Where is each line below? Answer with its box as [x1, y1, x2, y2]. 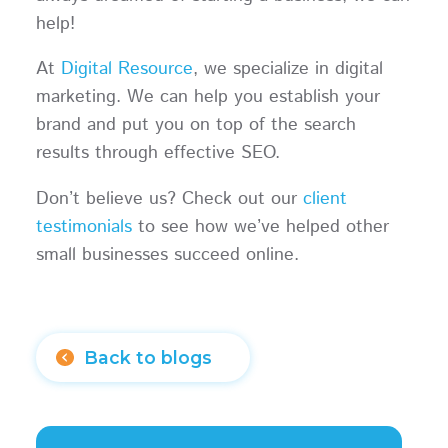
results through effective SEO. [35, 140, 292, 167]
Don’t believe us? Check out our [35, 186, 303, 213]
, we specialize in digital [192, 56, 383, 83]
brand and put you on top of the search [35, 112, 356, 139]
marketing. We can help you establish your [35, 84, 380, 111]
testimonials [35, 214, 132, 241]
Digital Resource [60, 56, 193, 83]
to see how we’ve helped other [131, 214, 389, 241]
